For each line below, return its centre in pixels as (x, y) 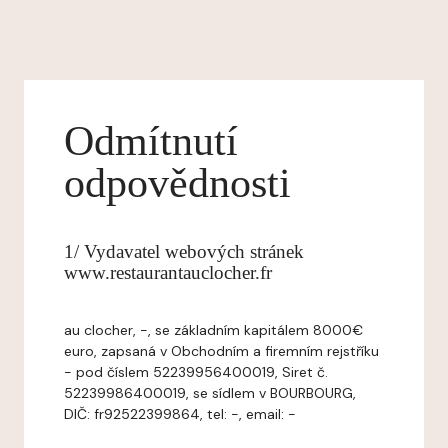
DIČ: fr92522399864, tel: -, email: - (180, 414)
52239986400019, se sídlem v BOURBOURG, (210, 393)
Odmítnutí (151, 141)
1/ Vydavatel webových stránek (184, 251)
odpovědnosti (177, 183)
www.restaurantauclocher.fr (168, 272)
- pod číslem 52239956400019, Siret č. (196, 372)
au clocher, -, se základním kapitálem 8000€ (213, 330)
